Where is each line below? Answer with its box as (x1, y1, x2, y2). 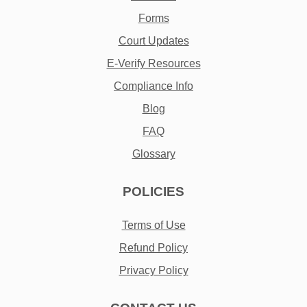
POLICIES (123, 184, 184, 199)
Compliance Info (114, 80, 193, 93)
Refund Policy (119, 242, 188, 254)
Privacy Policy (119, 265, 188, 277)
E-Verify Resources (106, 58, 201, 70)
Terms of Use (121, 219, 186, 232)
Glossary (132, 148, 175, 160)
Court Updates (118, 35, 189, 47)
